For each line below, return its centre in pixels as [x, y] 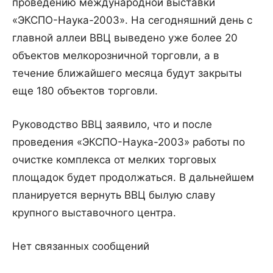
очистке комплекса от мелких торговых [114, 160]
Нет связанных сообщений [81, 246]
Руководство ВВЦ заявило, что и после [112, 125]
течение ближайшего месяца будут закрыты [127, 73]
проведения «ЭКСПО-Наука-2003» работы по [129, 142]
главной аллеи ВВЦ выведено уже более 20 [125, 38]
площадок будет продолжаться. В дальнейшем [133, 178]
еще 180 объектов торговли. [85, 91]
